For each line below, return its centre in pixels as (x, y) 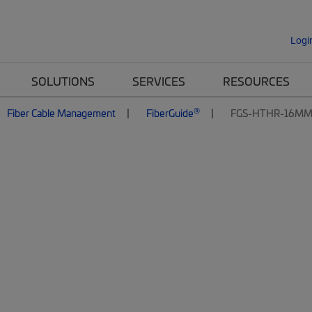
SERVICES (159, 81)
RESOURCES (256, 81)
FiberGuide (170, 113)
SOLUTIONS (63, 81)
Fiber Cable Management (61, 113)
